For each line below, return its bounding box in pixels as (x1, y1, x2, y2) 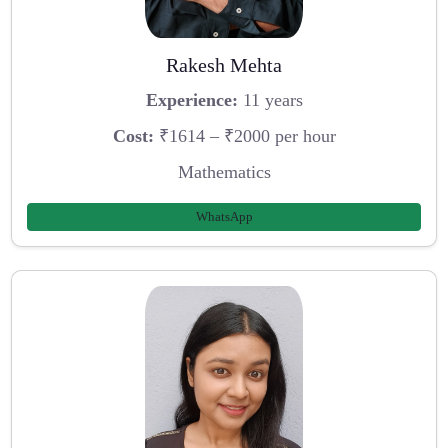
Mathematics (177, 161, 271, 182)
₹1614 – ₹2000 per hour (153, 125, 336, 146)
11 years (237, 90, 303, 111)
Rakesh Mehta (166, 53, 282, 76)
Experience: (145, 90, 238, 111)
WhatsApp (195, 209, 253, 225)
